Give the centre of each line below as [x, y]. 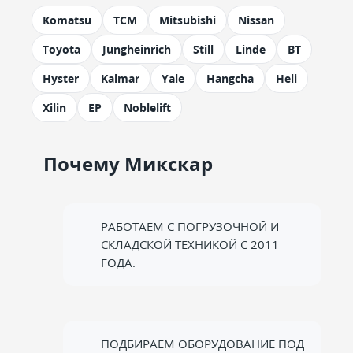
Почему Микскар [128, 163]
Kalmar [120, 78]
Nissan [256, 20]
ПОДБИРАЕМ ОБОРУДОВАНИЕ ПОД [203, 344]
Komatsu [67, 20]
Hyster [61, 78]
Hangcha [230, 78]
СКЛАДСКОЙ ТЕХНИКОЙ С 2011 [190, 244]
